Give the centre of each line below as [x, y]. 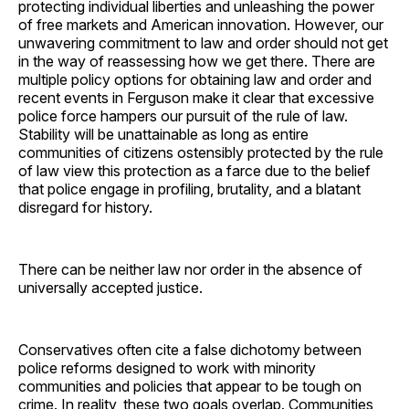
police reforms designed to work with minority [167, 367]
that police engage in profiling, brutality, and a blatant [189, 189]
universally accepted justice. [110, 287]
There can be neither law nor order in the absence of [190, 269]
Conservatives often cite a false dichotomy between [190, 349]
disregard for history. [85, 207]
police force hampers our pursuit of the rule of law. [183, 115]
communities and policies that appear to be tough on [190, 386]
